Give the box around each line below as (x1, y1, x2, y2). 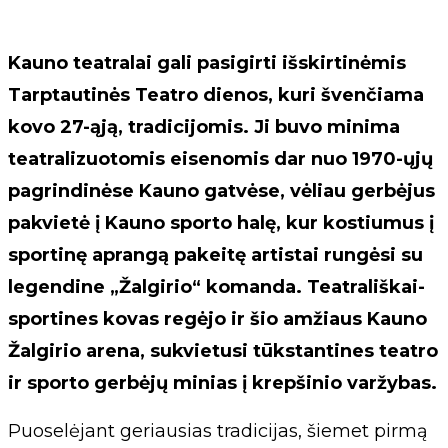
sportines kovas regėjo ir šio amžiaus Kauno (8, 307, 427, 330)
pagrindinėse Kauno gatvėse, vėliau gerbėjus (8, 179, 435, 202)
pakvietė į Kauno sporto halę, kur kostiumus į (8, 211, 434, 234)
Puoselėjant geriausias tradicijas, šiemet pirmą (8, 419, 428, 442)
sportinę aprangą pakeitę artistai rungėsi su (8, 243, 423, 266)
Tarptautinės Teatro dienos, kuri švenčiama (8, 83, 424, 106)
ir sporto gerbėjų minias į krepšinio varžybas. (8, 371, 437, 394)
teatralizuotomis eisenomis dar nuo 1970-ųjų (8, 147, 433, 170)
